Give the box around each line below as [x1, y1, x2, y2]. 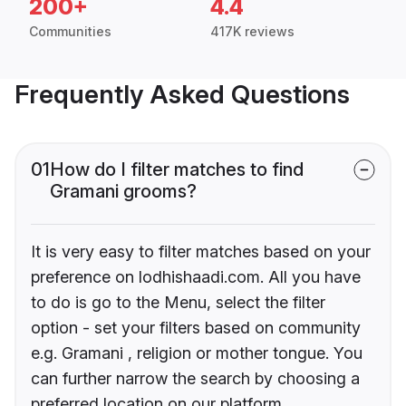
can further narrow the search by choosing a [31, 369, 360, 389]
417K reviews [210, 24, 295, 40]
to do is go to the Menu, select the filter [31, 293, 325, 313]
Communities [29, 24, 111, 40]
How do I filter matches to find [50, 159, 304, 181]
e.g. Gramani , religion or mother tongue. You [31, 343, 362, 363]
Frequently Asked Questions [14, 79, 350, 111]
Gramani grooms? [50, 180, 197, 203]
